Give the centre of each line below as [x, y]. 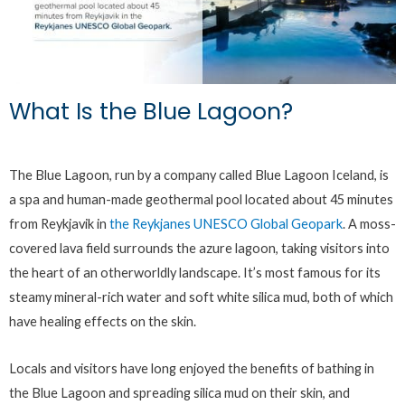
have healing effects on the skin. [103, 321]
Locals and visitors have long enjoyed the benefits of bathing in [192, 369]
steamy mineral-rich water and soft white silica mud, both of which [201, 297]
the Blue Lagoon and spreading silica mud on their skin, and [179, 393]
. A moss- [369, 223]
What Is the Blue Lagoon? [151, 111]
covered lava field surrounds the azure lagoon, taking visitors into [199, 248]
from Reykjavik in [59, 223]
